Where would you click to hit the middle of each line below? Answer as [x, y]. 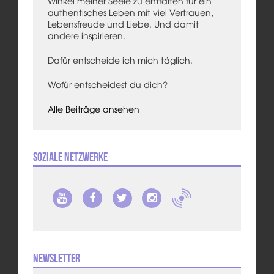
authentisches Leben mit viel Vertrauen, [130, 13]
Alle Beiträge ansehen [93, 109]
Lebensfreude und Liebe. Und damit [123, 24]
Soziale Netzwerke [70, 157]
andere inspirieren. [86, 36]
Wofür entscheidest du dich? [107, 85]
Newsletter [56, 258]
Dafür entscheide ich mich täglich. [120, 60]
